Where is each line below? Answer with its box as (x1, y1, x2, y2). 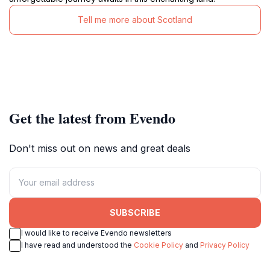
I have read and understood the (21, 240, 134, 250)
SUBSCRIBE (110, 207, 160, 218)
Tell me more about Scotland (78, 14, 192, 25)
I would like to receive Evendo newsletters (21, 228, 172, 237)
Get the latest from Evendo (9, 107, 175, 128)
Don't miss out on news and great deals (9, 142, 190, 154)
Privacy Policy (200, 240, 250, 250)
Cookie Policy (134, 240, 183, 250)
